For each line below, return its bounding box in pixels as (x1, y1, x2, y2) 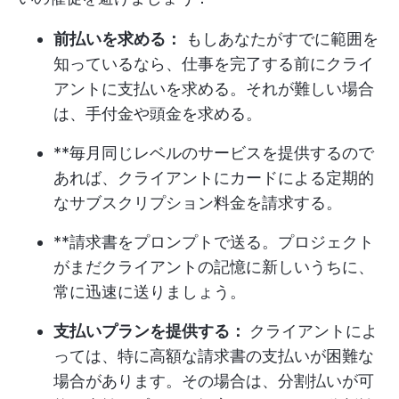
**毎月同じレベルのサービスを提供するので (53, 142, 374, 162)
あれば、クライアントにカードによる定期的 (53, 167, 374, 187)
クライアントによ (249, 321, 378, 340)
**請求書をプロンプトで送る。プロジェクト (53, 232, 374, 251)
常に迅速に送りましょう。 (53, 281, 246, 301)
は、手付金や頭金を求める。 (53, 103, 262, 123)
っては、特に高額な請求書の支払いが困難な (53, 346, 374, 365)
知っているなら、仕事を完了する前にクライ (53, 53, 374, 73)
